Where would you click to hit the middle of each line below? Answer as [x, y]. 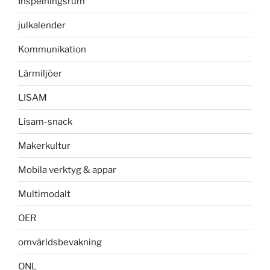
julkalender [42, 25]
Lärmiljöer [40, 73]
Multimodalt [44, 194]
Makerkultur [44, 146]
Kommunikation [52, 49]
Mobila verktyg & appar [67, 170]
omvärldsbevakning [60, 242]
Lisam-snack [45, 121]
